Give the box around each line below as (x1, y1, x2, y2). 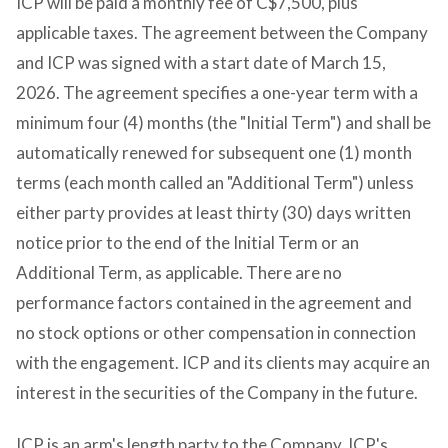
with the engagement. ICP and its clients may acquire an (16, 352, 430, 374)
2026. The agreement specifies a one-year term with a (16, 82, 418, 104)
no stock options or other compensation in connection (16, 322, 416, 344)
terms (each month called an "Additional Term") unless (16, 172, 414, 194)
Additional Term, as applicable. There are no (16, 262, 342, 284)
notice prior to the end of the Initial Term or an (16, 232, 359, 254)
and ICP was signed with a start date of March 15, (16, 52, 386, 74)
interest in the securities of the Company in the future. (16, 382, 418, 404)
